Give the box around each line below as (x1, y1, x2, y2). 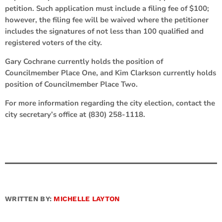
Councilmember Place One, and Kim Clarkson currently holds (5, 67, 216, 78)
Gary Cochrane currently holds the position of (5, 56, 163, 66)
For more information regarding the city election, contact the (5, 98, 215, 108)
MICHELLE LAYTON (54, 194, 120, 203)
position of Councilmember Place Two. (5, 79, 138, 89)
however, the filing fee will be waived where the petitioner (5, 14, 209, 25)
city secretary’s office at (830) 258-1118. (5, 109, 145, 119)
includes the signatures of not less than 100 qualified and (5, 26, 204, 36)
